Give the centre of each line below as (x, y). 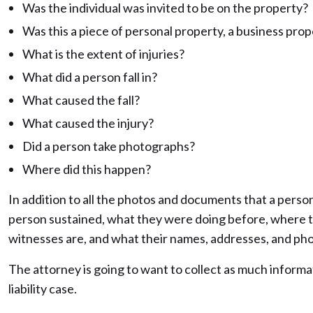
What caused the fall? (81, 100)
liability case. (43, 289)
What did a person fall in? (90, 77)
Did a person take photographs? (109, 146)
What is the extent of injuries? (103, 54)
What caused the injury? (88, 123)
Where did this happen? (87, 169)
